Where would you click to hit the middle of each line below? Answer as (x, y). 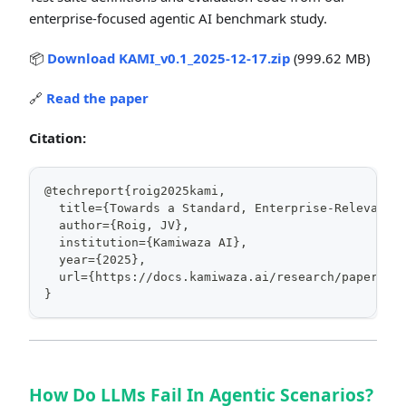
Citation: (58, 138)
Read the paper (97, 98)
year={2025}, (95, 260)
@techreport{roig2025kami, (135, 191)
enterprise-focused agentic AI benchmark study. (178, 18)
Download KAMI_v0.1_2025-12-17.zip (169, 58)
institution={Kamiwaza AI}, (146, 242)
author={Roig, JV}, (117, 225)
